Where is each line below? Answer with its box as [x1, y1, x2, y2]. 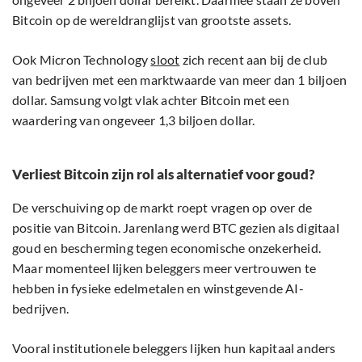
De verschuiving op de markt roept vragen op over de [12, 199, 313, 215]
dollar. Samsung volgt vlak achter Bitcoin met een [12, 91, 289, 107]
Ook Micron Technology [12, 51, 151, 67]
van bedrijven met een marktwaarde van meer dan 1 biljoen [12, 71, 347, 87]
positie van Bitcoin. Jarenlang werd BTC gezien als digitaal [12, 219, 339, 235]
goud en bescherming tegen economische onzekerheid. [12, 239, 322, 255]
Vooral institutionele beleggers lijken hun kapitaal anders [12, 339, 336, 356]
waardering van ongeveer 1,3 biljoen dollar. [12, 112, 255, 128]
